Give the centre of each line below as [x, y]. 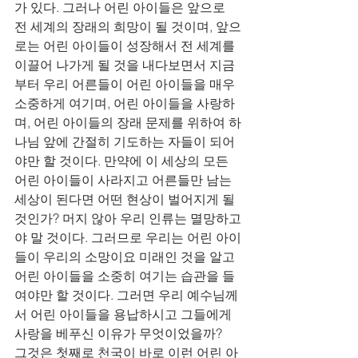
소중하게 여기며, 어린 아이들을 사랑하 [125, 103]
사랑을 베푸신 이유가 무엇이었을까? [118, 333]
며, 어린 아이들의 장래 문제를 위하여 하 [128, 122]
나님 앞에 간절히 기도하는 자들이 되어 [125, 141]
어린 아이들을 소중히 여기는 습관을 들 [125, 276]
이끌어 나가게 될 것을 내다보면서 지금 [125, 65]
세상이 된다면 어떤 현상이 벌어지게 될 [126, 199]
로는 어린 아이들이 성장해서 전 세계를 [126, 46]
